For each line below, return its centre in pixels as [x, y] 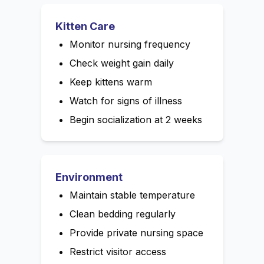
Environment [89, 177]
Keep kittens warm [110, 82]
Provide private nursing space [136, 233]
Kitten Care [85, 27]
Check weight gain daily [121, 63]
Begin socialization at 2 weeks [136, 120]
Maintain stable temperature [132, 195]
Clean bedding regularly [122, 214]
